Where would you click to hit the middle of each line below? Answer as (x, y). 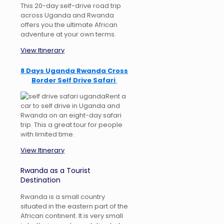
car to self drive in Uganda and (70, 105)
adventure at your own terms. (68, 34)
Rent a (116, 96)
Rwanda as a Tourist (55, 170)
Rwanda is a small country (63, 196)
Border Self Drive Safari (74, 80)
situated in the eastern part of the (74, 206)
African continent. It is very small (72, 215)
